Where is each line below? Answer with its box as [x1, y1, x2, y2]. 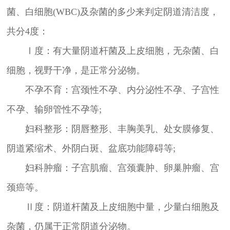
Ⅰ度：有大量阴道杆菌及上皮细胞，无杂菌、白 [6, 45, 219, 56]
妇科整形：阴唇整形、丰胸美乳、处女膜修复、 [6, 123, 219, 134]
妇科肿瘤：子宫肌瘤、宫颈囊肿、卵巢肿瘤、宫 [6, 162, 219, 173]
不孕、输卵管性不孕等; [6, 104, 102, 114]
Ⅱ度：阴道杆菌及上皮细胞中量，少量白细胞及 [6, 201, 219, 212]
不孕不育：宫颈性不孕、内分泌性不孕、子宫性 [6, 84, 219, 95]
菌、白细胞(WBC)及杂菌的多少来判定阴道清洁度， [6, 6, 219, 17]
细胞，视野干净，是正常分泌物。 [6, 65, 145, 75]
